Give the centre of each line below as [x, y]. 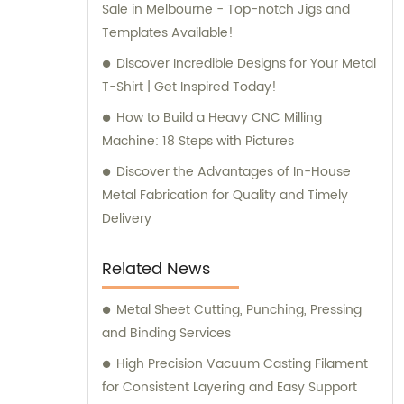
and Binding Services [166, 334]
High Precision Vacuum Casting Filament [242, 364]
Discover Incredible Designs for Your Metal [246, 64]
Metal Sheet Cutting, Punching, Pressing [239, 310]
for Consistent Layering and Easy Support [230, 388]
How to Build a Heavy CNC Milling [219, 118]
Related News [156, 270]
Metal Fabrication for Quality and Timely [225, 196]
